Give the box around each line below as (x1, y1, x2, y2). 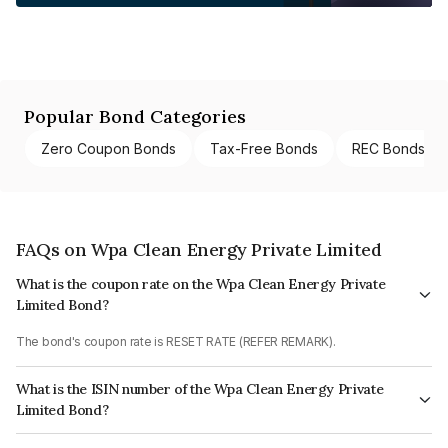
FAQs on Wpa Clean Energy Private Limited (16, 237, 382, 261)
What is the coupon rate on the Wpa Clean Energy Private (16, 274, 386, 293)
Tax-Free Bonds (210, 139, 318, 157)
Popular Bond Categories (24, 104, 246, 128)
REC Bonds (352, 139, 425, 157)
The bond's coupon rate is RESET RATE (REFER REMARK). (16, 333, 336, 349)
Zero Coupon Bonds (41, 139, 176, 157)
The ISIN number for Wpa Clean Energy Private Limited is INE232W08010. (16, 424, 425, 440)
